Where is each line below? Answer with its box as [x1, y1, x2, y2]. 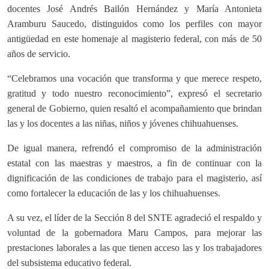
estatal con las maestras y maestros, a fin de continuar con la [7, 158, 262, 169]
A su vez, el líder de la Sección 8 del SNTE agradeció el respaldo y [7, 213, 262, 223]
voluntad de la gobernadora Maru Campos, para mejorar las [7, 228, 262, 238]
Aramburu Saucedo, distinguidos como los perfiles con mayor [7, 19, 262, 29]
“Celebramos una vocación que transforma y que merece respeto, [7, 73, 262, 84]
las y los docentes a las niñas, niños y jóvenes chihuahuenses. [7, 118, 238, 129]
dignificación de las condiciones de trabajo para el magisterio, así [7, 173, 262, 184]
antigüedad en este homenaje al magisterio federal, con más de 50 [7, 34, 262, 44]
